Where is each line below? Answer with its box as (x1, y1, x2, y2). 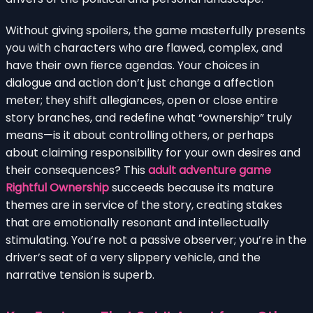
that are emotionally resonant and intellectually (6, 214, 269, 231)
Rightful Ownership (6, 179, 109, 196)
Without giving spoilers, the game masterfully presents (6, 22, 305, 38)
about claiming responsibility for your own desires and (6, 144, 300, 161)
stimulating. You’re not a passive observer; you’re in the (6, 231, 307, 248)
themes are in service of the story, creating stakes (6, 196, 282, 213)
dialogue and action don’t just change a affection (6, 74, 274, 91)
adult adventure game (148, 161, 271, 178)
